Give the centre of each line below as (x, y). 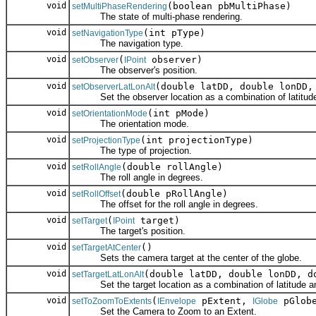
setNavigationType (108, 34)
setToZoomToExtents (112, 302)
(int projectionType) (197, 140)
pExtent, (224, 301)
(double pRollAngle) (174, 194)
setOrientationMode (110, 114)
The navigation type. (128, 44)
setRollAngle (97, 168)
